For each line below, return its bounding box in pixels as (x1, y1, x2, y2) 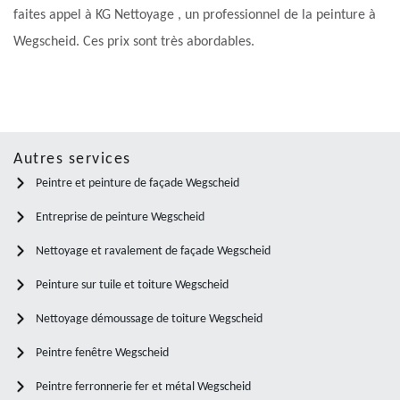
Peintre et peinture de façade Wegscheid (36, 177, 239, 191)
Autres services (13, 151, 131, 169)
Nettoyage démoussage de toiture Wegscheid (36, 312, 262, 327)
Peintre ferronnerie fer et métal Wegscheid (36, 380, 251, 395)
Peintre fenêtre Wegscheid (36, 346, 169, 361)
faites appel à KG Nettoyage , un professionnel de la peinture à (13, 8, 376, 23)
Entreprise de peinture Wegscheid (36, 211, 204, 225)
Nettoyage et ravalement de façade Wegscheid (36, 245, 271, 259)
